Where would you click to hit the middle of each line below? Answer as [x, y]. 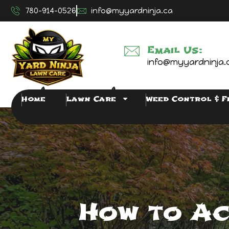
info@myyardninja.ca [132, 11]
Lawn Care [91, 99]
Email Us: [175, 50]
